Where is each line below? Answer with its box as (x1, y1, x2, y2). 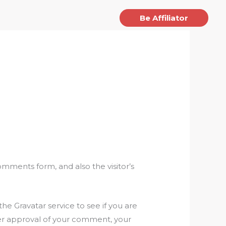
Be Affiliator (140, 13, 188, 23)
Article (31, 13, 56, 22)
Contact (71, 13, 102, 22)
